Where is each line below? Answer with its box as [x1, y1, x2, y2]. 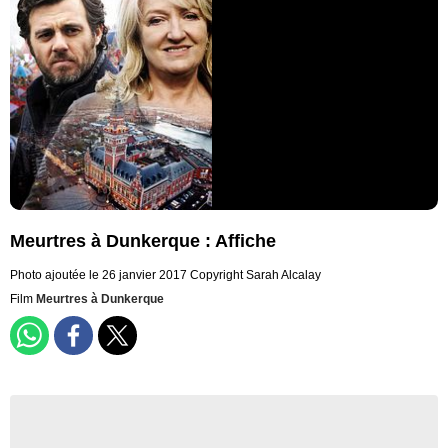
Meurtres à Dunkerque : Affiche [10, 231, 276, 252]
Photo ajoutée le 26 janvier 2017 [10, 268, 187, 283]
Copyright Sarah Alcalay [190, 268, 321, 283]
